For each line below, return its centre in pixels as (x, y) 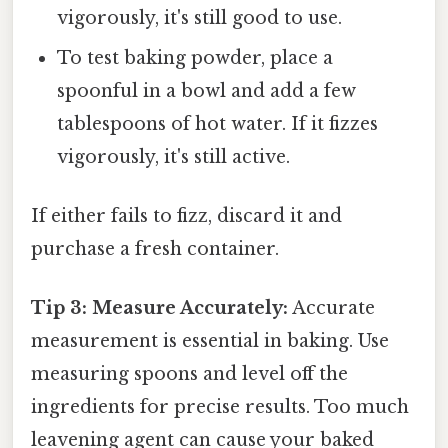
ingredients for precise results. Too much (220, 407)
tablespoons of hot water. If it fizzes (218, 123)
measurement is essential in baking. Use (210, 341)
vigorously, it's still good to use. (200, 17)
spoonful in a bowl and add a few (207, 90)
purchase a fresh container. (155, 249)
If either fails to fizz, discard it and (186, 216)
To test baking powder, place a (195, 57)
